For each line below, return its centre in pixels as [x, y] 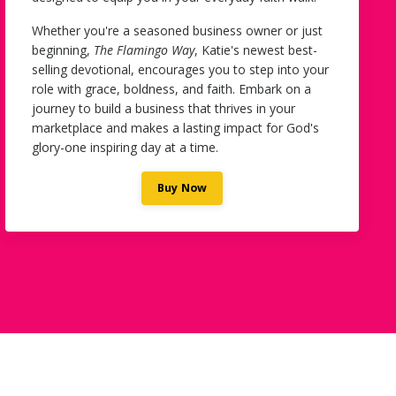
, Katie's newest [241, 49]
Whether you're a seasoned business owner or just [177, 30]
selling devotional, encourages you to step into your [180, 69]
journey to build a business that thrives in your [164, 108]
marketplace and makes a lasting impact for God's [175, 127]
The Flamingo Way [144, 49]
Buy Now [182, 187]
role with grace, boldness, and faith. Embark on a [171, 88]
